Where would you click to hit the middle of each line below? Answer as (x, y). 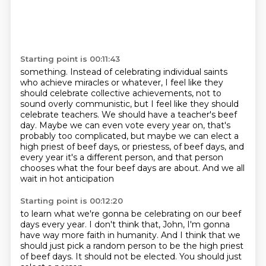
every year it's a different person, (88, 157)
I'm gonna (208, 224)
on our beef (217, 214)
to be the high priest (201, 246)
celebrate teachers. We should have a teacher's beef (128, 115)
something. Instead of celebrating (91, 72)
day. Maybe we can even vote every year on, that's (125, 125)
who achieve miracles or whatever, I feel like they (121, 83)
